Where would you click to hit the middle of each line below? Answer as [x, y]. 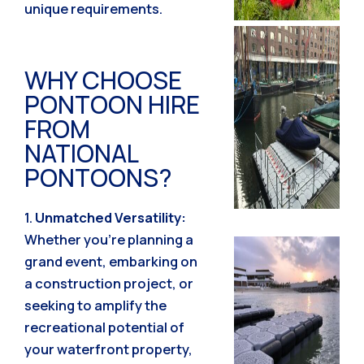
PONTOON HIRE [112, 104]
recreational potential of [104, 327]
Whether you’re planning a [109, 239]
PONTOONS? [98, 177]
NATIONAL [81, 153]
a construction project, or [109, 283]
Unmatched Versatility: [110, 217]
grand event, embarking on [111, 261]
